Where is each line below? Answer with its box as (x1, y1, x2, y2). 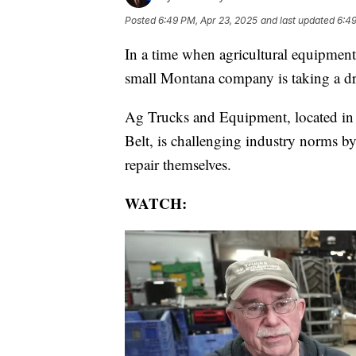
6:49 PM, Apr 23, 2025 (158, 14, 257, 27)
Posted (125, 14, 158, 27)
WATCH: (125, 192, 187, 215)
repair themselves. (125, 154, 231, 175)
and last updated (261, 14, 335, 27)
